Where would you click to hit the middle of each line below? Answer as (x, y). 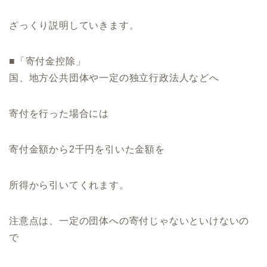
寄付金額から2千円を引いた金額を (87, 150)
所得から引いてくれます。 (69, 185)
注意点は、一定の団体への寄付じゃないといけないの (129, 221)
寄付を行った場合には (59, 114)
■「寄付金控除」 (47, 61)
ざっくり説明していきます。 (74, 26)
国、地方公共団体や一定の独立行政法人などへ (114, 78)
